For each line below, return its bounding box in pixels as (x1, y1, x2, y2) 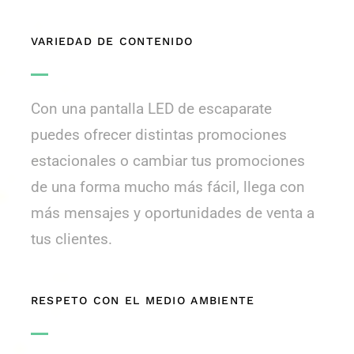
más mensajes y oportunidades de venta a (30, 204, 314, 223)
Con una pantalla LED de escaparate (30, 100, 272, 119)
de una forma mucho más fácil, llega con (30, 178, 305, 197)
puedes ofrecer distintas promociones (30, 126, 287, 145)
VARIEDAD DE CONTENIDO (30, 35, 194, 48)
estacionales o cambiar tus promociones (30, 152, 305, 171)
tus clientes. (30, 230, 112, 249)
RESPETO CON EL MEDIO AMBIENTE (30, 294, 255, 307)
